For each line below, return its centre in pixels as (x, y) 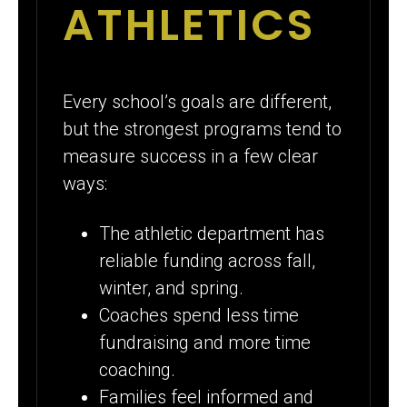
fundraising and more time (205, 342)
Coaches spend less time (199, 315)
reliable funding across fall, (208, 260)
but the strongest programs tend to (203, 129)
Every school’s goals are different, (198, 102)
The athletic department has (212, 233)
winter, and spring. (172, 288)
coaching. (138, 369)
